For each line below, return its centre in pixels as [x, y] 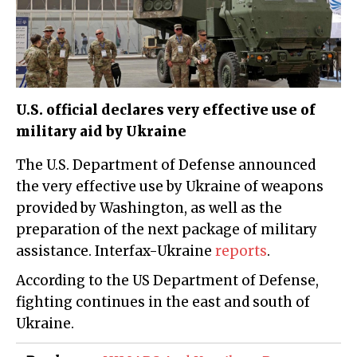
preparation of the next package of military [167, 230]
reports [241, 251]
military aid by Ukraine [101, 132]
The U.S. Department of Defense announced [21, 165]
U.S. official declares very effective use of [166, 110]
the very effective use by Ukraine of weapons [170, 187]
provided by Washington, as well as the [149, 208]
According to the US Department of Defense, [167, 281]
